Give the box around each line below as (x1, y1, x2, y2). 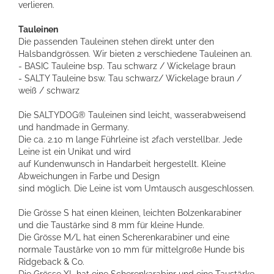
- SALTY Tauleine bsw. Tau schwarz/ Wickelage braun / (18, 73, 242, 83)
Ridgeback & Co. (18, 256, 84, 267)
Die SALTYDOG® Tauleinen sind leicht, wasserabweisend (18, 109, 246, 120)
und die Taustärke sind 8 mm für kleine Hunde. (18, 220, 204, 230)
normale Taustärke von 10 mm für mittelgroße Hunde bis (18, 244, 245, 254)
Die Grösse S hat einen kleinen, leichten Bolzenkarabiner (18, 207, 242, 218)
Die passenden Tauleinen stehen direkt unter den (18, 36, 214, 46)
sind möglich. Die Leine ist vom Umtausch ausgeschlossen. (18, 183, 254, 193)
